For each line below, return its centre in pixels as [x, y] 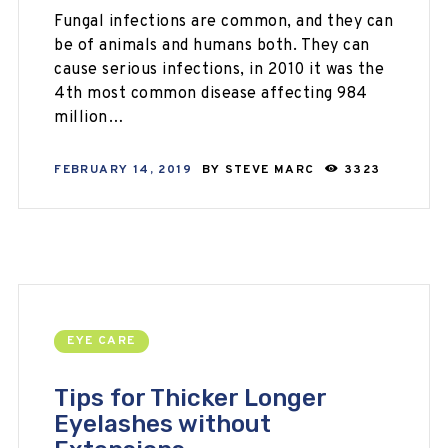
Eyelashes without [163, 424]
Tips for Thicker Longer [190, 398]
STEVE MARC [271, 169]
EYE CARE [101, 341]
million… [89, 118]
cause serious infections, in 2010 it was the [219, 70]
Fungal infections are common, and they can [224, 22]
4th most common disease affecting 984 [211, 94]
